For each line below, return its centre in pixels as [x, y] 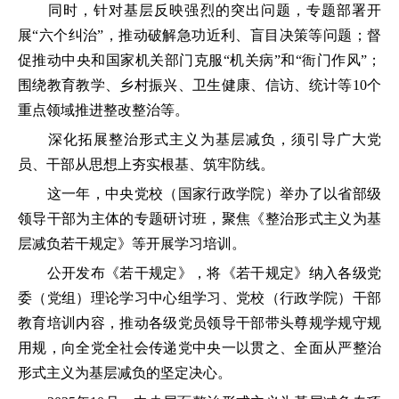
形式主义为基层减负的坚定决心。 [125, 372]
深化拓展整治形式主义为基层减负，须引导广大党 [199, 139]
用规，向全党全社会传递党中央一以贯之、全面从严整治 [199, 347]
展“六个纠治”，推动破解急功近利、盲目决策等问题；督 [199, 35]
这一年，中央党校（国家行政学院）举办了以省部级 [199, 193]
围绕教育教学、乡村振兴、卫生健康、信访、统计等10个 [199, 85]
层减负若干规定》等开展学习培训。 [132, 243]
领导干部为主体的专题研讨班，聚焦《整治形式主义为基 [199, 218]
